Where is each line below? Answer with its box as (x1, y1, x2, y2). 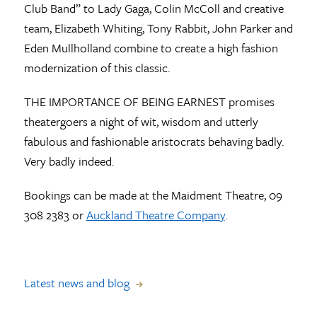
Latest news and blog (23, 274, 129, 292)
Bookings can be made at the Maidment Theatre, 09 (23, 186, 282, 204)
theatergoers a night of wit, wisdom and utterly (23, 113, 258, 131)
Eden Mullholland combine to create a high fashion (23, 39, 278, 57)
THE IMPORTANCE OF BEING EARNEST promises (23, 93, 275, 111)
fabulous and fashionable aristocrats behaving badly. (23, 132, 284, 151)
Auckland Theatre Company (86, 206, 225, 224)
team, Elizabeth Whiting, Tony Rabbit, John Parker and (23, 19, 293, 38)
